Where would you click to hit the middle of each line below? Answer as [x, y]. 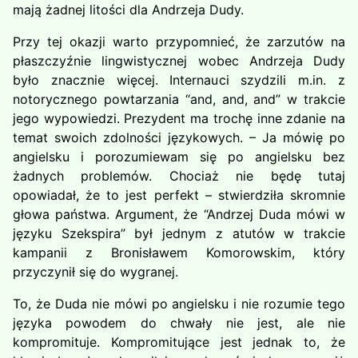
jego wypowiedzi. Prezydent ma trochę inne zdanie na [179, 118]
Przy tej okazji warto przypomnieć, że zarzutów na [179, 42]
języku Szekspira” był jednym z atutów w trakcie [179, 233]
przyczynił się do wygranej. [95, 272]
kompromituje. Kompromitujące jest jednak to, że [179, 342]
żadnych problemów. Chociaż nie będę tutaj [179, 176]
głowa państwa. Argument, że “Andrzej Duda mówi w [179, 214]
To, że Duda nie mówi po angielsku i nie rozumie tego [179, 304]
